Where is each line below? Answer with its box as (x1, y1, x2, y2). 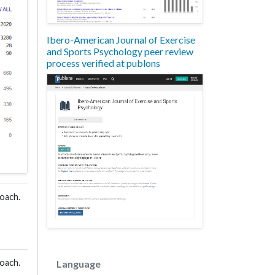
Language (56, 257, 101, 269)
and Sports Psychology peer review (47, 45, 193, 57)
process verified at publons (47, 56, 160, 69)
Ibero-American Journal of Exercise (47, 33, 195, 45)
